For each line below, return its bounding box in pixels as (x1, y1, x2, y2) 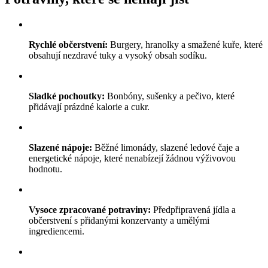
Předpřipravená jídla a (151, 204, 236, 215)
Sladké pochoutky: (29, 90, 105, 101)
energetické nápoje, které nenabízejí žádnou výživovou (29, 153, 236, 163)
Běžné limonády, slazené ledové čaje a (92, 142, 239, 153)
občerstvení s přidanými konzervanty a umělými (29, 215, 209, 226)
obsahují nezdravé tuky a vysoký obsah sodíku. (29, 50, 207, 60)
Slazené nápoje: (29, 142, 92, 153)
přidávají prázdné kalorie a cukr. (29, 101, 150, 112)
